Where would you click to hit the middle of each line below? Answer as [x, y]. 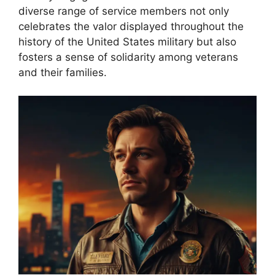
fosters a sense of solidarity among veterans [128, 57]
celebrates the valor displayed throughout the [131, 26]
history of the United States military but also [127, 41]
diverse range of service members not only [124, 11]
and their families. [63, 72]
